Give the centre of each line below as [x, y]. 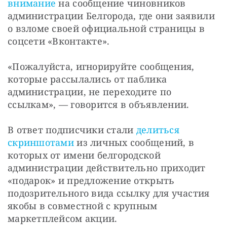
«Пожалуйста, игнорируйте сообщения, [101, 66]
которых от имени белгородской [84, 155]
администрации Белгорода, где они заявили [111, 15]
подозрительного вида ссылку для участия [109, 193]
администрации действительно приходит [107, 167]
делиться [158, 129]
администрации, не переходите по [90, 91]
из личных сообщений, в [134, 142]
